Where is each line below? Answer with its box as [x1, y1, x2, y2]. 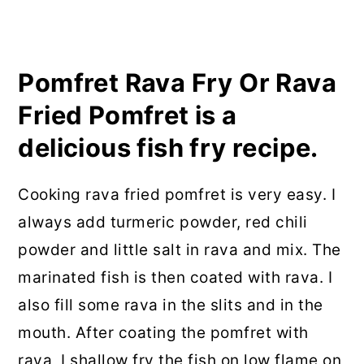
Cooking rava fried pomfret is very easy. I [18, 185, 336, 205]
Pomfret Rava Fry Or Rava [18, 67, 336, 98]
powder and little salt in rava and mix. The [18, 240, 341, 260]
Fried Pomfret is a [18, 100, 237, 131]
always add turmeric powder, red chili [18, 213, 308, 232]
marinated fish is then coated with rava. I [18, 268, 333, 288]
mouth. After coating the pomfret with [18, 323, 309, 343]
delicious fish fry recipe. [18, 132, 318, 163]
